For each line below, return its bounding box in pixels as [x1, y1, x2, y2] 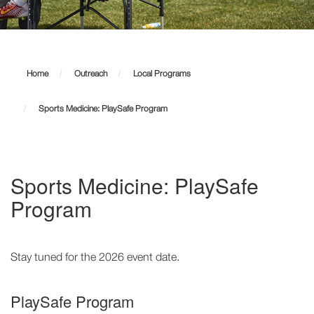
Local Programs [133, 68, 191, 78]
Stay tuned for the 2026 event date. [11, 250, 179, 263]
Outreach [74, 68, 107, 78]
